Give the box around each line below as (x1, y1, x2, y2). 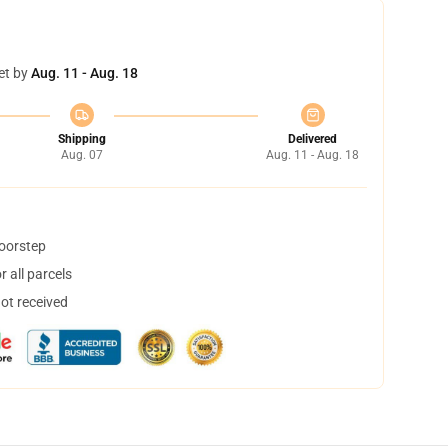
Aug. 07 (60, 148, 103, 162)
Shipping (57, 132, 106, 146)
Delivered (288, 132, 337, 146)
